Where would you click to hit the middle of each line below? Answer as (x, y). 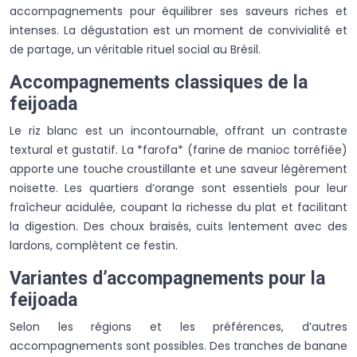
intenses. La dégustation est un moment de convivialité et (178, 30)
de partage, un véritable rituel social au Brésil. (135, 49)
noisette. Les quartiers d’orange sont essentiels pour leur (178, 188)
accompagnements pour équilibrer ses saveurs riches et (178, 11)
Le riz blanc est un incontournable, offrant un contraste (178, 130)
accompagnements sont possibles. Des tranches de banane (178, 345)
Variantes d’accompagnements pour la (167, 278)
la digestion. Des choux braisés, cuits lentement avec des (178, 226)
